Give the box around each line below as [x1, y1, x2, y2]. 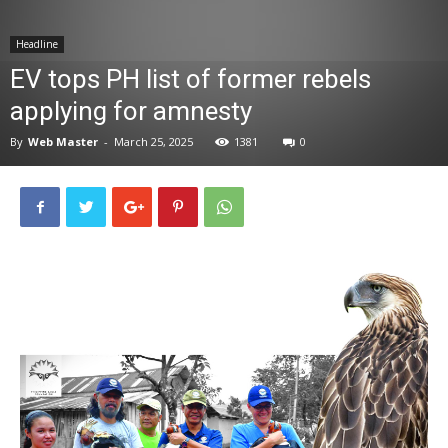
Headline [16, 37, 58, 51]
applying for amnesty [10, 96, 252, 126]
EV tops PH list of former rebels [10, 64, 371, 94]
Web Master [28, 134, 98, 149]
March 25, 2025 [114, 134, 193, 149]
